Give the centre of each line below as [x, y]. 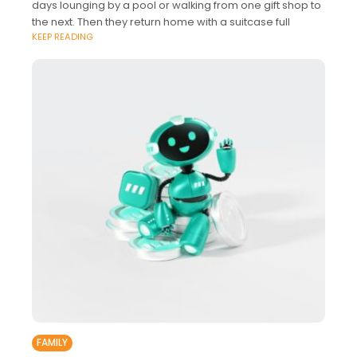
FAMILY [52, 343]
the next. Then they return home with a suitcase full [161, 22]
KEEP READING [63, 37]
